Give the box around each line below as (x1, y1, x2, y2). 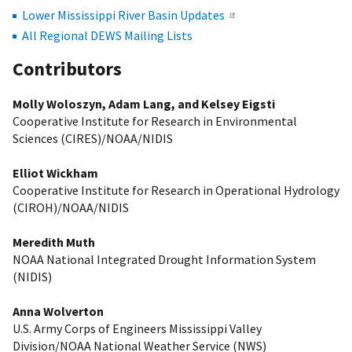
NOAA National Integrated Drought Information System (13, 251, 316, 268)
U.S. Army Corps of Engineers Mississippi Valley (13, 321, 262, 337)
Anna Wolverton (13, 303, 104, 320)
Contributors (13, 57, 126, 82)
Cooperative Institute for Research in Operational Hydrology (13, 182, 339, 199)
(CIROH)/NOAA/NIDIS (13, 200, 129, 216)
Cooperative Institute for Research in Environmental (13, 113, 297, 130)
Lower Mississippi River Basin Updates (22, 7, 225, 24)
